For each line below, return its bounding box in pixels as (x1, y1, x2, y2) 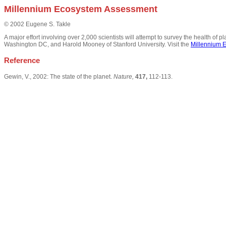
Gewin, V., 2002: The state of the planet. (4, 73, 114, 81)
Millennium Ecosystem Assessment (4, 4, 157, 14)
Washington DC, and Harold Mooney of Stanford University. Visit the (4, 41, 191, 48)
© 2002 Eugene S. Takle (4, 21, 71, 28)
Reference (4, 56, 40, 65)
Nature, (114, 73, 134, 81)
